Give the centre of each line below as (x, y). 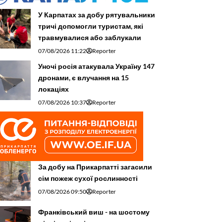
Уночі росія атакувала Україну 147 (96, 66)
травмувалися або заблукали (90, 38)
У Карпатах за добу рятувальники (97, 15)
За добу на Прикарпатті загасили (95, 167)
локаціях (54, 89)
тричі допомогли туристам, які (91, 26)
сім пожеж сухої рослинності (88, 178)
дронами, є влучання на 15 (83, 78)
